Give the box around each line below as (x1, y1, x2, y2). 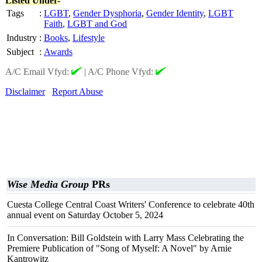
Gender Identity (146, 8, 204, 18)
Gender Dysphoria (73, 8, 142, 18)
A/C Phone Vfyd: (88, 67, 156, 77)
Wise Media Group (7, 178, 89, 190)
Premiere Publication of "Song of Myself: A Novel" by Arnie (7, 243, 232, 253)
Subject (6, 47, 34, 57)
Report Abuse (52, 87, 103, 96)
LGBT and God (67, 19, 127, 29)
